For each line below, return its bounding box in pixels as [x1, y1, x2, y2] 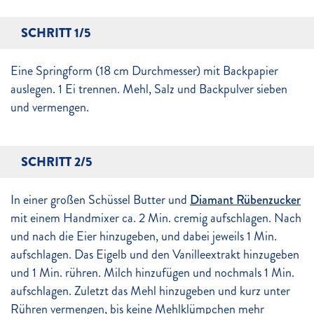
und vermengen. [11, 98, 89, 116]
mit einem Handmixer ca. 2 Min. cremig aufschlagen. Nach [11, 209, 301, 227]
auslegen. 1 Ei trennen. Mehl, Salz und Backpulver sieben [11, 80, 287, 98]
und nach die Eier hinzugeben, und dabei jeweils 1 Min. [11, 227, 277, 245]
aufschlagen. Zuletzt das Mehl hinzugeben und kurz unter [11, 282, 290, 300]
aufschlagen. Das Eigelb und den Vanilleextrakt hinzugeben [11, 245, 299, 264]
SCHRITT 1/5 [21, 24, 90, 42]
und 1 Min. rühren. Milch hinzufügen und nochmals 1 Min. [11, 264, 294, 282]
